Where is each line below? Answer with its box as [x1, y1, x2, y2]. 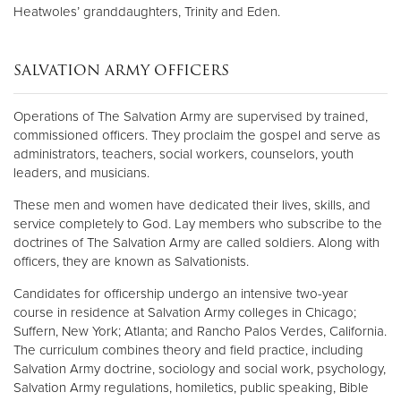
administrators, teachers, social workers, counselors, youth [13, 146, 354, 163]
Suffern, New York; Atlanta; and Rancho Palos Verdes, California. [13, 323, 387, 340]
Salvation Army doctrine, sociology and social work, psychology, [13, 361, 386, 378]
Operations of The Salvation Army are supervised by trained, [13, 108, 368, 125]
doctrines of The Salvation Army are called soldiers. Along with [13, 235, 380, 252]
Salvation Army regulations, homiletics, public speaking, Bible [13, 380, 369, 397]
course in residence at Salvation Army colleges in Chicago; [13, 304, 356, 321]
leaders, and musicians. [13, 165, 149, 182]
